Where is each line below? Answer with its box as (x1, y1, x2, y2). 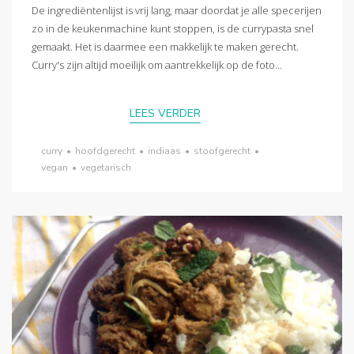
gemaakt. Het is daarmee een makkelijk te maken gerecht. (32, 40, 299, 55)
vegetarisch (81, 160, 131, 174)
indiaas (148, 144, 181, 157)
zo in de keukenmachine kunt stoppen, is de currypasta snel (32, 21, 314, 36)
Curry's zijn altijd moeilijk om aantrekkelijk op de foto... (32, 58, 282, 73)
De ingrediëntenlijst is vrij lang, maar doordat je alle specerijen (32, 3, 322, 18)
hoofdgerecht (75, 144, 135, 157)
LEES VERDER (130, 105, 201, 121)
